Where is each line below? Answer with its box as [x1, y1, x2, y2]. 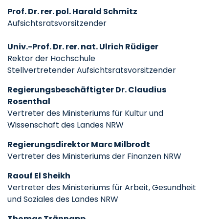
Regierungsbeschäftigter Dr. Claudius [7, 84, 166, 95]
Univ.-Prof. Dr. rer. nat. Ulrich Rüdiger [7, 41, 158, 52]
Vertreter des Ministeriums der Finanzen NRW [7, 151, 181, 162]
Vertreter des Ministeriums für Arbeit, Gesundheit [7, 182, 196, 193]
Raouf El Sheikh [7, 170, 70, 181]
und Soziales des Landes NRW [7, 194, 118, 205]
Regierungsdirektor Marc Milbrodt [7, 139, 150, 150]
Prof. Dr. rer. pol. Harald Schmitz [7, 6, 137, 17]
